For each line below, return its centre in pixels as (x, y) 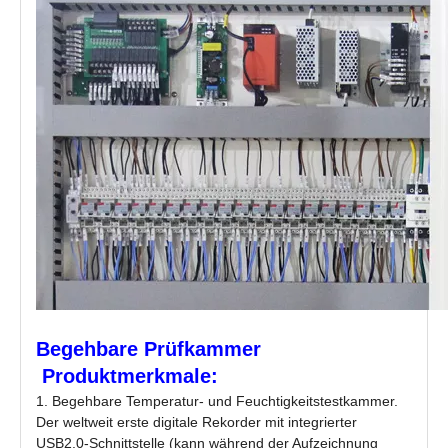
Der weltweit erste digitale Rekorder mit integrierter (196, 422)
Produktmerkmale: (130, 376)
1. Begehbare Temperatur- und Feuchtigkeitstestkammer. (217, 401)
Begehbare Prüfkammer (148, 349)
